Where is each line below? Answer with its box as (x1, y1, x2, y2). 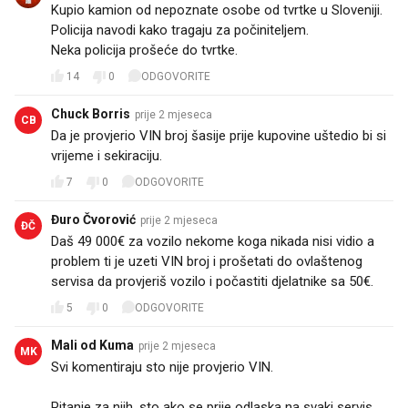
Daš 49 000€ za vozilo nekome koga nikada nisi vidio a (51, 232, 374, 250)
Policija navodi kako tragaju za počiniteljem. (51, 21, 309, 38)
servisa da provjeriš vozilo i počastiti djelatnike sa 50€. (51, 272, 373, 290)
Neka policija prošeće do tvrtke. (51, 41, 238, 58)
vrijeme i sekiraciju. (51, 147, 162, 164)
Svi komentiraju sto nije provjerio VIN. (51, 358, 273, 375)
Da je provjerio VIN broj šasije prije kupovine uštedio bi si (51, 127, 386, 144)
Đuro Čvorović (51, 211, 136, 227)
